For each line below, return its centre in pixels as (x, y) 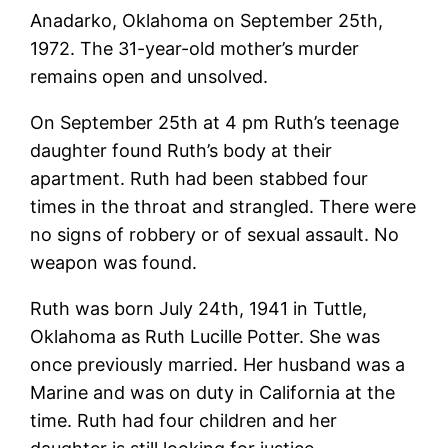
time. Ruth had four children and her (184, 421)
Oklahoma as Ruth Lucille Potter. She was (205, 337)
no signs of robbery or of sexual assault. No (215, 235)
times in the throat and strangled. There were (223, 207)
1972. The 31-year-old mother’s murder (195, 49)
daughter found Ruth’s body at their (181, 151)
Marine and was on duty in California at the (213, 393)
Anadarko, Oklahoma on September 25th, (207, 21)
